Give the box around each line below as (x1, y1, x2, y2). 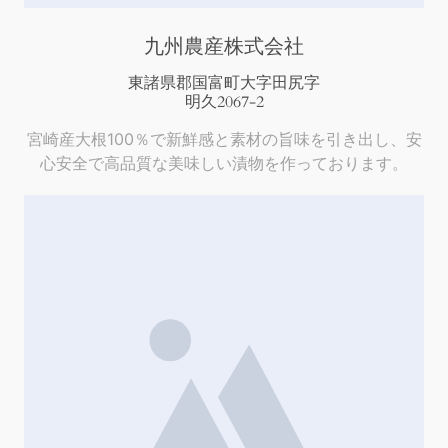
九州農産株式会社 (144, 33, 304, 61)
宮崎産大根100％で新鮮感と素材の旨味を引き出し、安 (26, 129, 422, 150)
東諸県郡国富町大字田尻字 (128, 72, 320, 95)
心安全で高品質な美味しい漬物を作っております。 (40, 153, 408, 174)
